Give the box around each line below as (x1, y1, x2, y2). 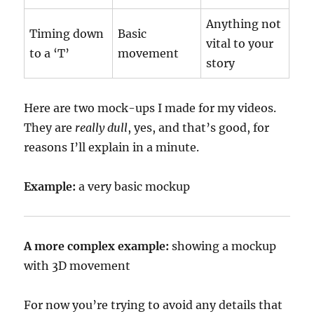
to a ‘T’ (29, 46, 70, 60)
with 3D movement (24, 259, 131, 273)
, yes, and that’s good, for (128, 121, 270, 135)
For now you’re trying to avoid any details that (24, 298, 283, 312)
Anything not (206, 17, 282, 31)
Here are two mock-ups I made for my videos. (24, 101, 277, 115)
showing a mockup (169, 239, 277, 253)
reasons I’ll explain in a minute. (24, 140, 200, 154)
